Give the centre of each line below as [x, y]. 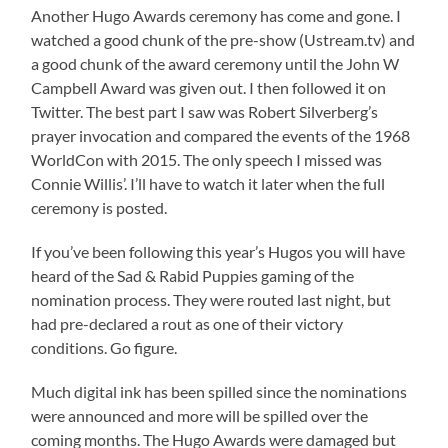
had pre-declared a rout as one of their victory [187, 324]
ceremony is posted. [99, 208]
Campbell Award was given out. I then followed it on [209, 88]
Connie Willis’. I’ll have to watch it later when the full [208, 184]
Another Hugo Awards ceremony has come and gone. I [216, 16]
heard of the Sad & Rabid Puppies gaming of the [193, 276]
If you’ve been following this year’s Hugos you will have [218, 252]
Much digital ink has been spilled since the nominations [219, 392]
